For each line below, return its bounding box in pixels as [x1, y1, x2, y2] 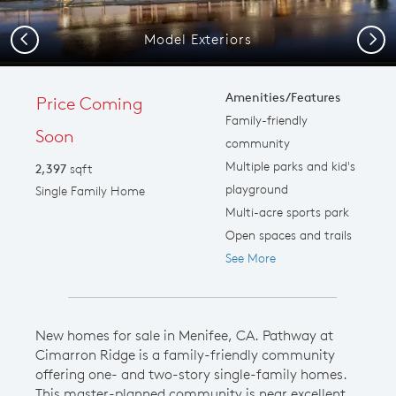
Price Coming [36, 91, 143, 114]
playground [225, 180, 288, 197]
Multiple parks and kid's [225, 157, 355, 174]
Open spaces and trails [225, 226, 352, 243]
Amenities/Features [225, 88, 340, 105]
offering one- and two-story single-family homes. [35, 364, 347, 383]
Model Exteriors [143, 29, 253, 48]
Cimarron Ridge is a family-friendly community [35, 345, 335, 363]
